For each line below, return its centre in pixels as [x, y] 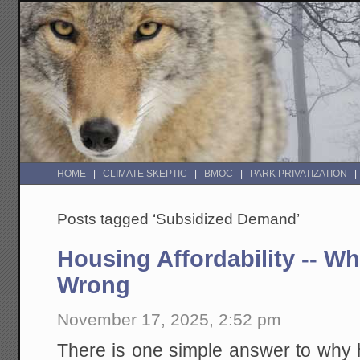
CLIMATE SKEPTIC [145, 174]
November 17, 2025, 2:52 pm [170, 319]
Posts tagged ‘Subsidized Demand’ [179, 219]
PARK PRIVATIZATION [299, 174]
